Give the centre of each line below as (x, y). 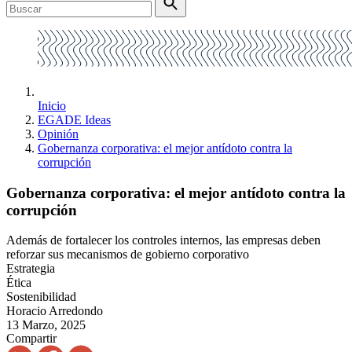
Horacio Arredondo (55, 311)
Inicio (52, 106)
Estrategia (31, 269)
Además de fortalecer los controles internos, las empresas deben (163, 240)
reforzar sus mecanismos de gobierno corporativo (128, 255)
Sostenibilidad (41, 297)
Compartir (31, 339)
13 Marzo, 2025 (46, 325)
